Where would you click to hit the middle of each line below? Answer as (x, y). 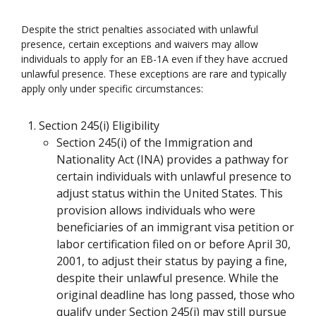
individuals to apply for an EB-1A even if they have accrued (154, 59)
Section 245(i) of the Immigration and (154, 142)
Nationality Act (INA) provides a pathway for (172, 159)
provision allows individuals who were (156, 210)
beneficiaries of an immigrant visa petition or (175, 227)
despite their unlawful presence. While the (168, 278)
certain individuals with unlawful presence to (174, 176)
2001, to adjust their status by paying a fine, (172, 261)
